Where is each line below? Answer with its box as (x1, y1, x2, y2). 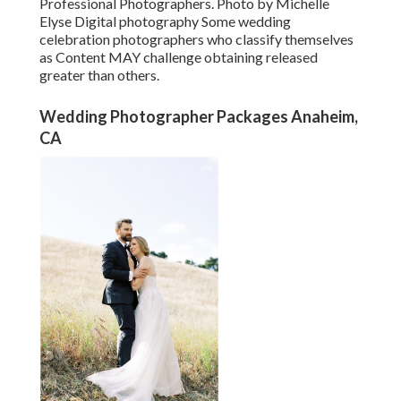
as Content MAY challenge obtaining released (39, 48, 318, 66)
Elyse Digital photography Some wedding (39, 13, 291, 30)
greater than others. (39, 66, 159, 84)
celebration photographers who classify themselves (39, 30, 354, 48)
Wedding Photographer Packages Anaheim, (39, 107, 358, 127)
